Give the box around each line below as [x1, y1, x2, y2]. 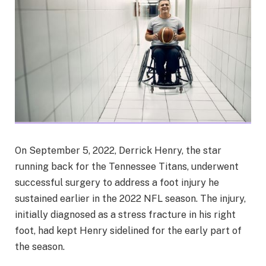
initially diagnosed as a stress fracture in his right [15, 208, 236, 220]
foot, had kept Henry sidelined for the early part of [15, 224, 242, 236]
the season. [15, 240, 65, 252]
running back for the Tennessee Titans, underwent [15, 160, 239, 172]
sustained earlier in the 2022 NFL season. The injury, [15, 192, 246, 204]
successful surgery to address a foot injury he [15, 176, 219, 188]
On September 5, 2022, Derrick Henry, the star [15, 144, 221, 156]
